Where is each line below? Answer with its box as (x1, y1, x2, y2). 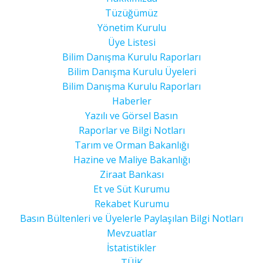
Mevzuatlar (106, 227, 157, 240)
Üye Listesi (107, 36, 156, 49)
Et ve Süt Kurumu (93, 183, 170, 195)
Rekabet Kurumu (94, 197, 169, 210)
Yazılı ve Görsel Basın (85, 109, 178, 122)
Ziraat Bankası (99, 168, 164, 181)
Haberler (112, 95, 151, 107)
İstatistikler (107, 241, 156, 254)
